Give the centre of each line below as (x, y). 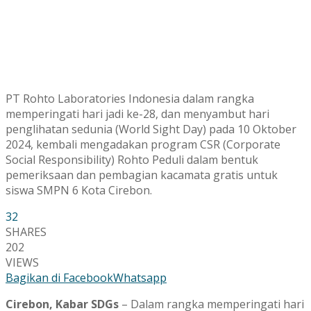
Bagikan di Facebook (59, 277)
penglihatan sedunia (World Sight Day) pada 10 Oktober (151, 129)
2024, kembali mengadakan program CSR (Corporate (143, 144)
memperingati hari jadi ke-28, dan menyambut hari (137, 114)
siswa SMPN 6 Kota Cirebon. (79, 190)
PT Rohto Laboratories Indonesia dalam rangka (130, 98)
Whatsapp (140, 277)
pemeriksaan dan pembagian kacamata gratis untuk (142, 175)
